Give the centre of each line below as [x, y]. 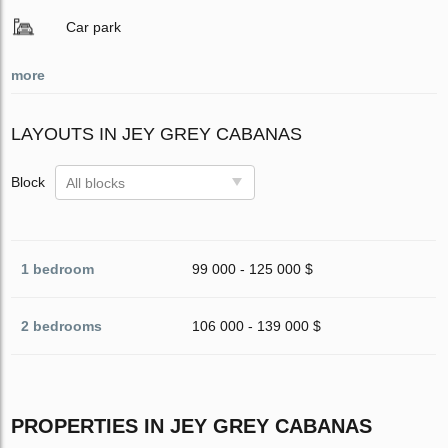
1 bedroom [58, 268]
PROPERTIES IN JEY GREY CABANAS [192, 425]
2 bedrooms [62, 325]
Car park [94, 26]
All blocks [96, 182]
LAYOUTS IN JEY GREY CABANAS [157, 133]
